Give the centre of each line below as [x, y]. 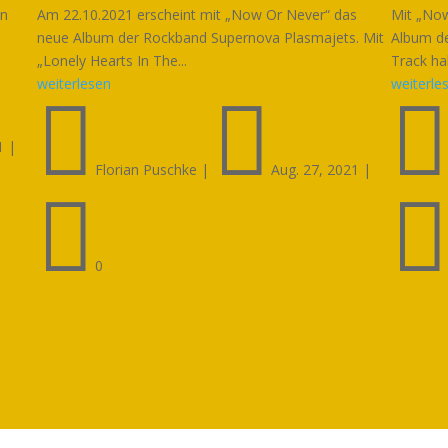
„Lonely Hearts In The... [112, 60]
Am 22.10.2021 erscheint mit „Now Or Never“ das [197, 14]
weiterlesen [74, 83]
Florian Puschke [146, 169]
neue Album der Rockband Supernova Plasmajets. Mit [211, 37]
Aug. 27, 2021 [315, 169]
